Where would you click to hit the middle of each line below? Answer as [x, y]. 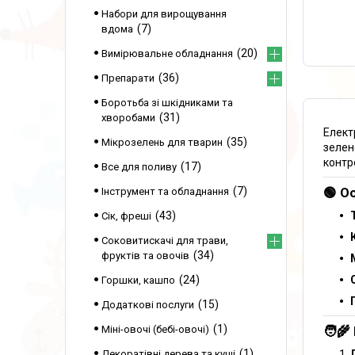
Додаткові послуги [148, 305]
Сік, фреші [126, 216]
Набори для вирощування [164, 14]
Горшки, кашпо [138, 280]
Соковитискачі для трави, [165, 240]
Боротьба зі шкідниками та [167, 103]
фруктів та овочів [145, 256]
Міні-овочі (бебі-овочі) [155, 329]
